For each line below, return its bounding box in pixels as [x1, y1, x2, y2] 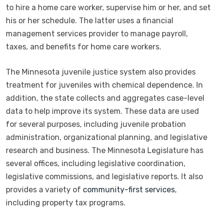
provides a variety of [6, 185, 83, 194]
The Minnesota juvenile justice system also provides [6, 67, 196, 77]
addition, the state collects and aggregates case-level [6, 93, 204, 103]
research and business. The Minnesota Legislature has [6, 145, 203, 155]
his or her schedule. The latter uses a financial [6, 15, 173, 25]
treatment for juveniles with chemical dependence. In [6, 80, 203, 90]
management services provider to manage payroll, [6, 29, 188, 38]
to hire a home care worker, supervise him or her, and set [6, 2, 211, 12]
